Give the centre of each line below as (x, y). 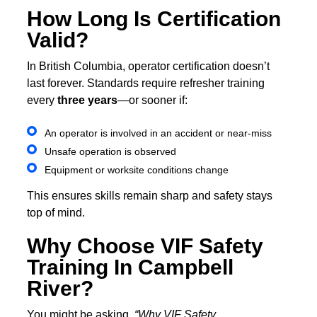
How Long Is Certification (154, 19)
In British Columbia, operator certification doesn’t (149, 67)
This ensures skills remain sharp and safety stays (150, 195)
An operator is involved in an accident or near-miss (158, 133)
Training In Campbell (131, 267)
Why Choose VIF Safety (145, 246)
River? (60, 288)
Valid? (58, 40)
